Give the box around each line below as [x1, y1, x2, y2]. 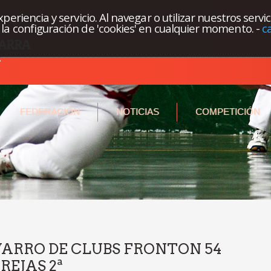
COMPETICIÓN [195, 106, 260, 117]
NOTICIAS [116, 106, 159, 117]
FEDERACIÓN [20, 106, 80, 117]
